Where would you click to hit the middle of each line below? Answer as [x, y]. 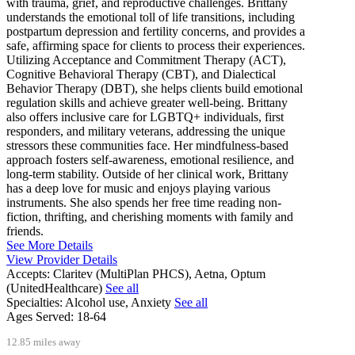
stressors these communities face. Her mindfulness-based [147, 146]
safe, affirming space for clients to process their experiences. [156, 46]
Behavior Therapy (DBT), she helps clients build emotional [155, 89]
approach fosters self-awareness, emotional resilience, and [150, 160]
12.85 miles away [44, 343]
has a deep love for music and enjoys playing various [138, 189]
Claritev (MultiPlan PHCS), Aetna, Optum [159, 274]
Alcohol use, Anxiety [120, 303]
